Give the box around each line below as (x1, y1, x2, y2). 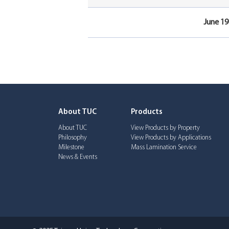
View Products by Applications (131, 134, 212, 142)
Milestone (58, 144, 85, 151)
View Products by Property (131, 125, 200, 132)
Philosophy (58, 134, 87, 142)
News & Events (58, 154, 98, 161)
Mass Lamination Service (131, 144, 197, 151)
